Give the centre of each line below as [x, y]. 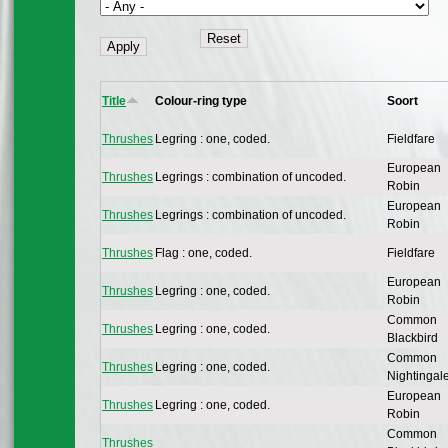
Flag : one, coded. [203, 253]
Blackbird [412, 338]
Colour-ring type [201, 101]
